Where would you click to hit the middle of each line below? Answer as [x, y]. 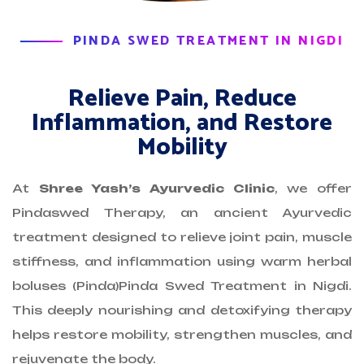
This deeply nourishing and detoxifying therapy [182, 310]
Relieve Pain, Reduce [182, 99]
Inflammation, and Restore [182, 123]
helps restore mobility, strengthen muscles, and [182, 335]
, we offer [313, 188]
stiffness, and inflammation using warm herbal [182, 262]
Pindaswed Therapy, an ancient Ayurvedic [182, 213]
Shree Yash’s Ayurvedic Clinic [156, 188]
